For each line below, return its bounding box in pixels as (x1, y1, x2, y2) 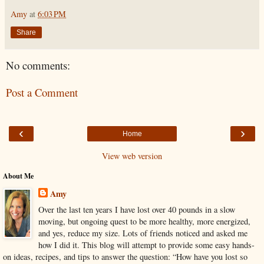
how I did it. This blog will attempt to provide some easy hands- (38, 239, 255, 250)
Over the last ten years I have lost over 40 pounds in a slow (38, 203, 235, 215)
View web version (102, 150, 162, 161)
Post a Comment (6, 85, 78, 100)
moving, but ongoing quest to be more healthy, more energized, (38, 215, 250, 227)
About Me (3, 170, 34, 181)
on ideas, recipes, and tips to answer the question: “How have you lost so (3, 250, 247, 262)
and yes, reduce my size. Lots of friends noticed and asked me (38, 227, 247, 239)
